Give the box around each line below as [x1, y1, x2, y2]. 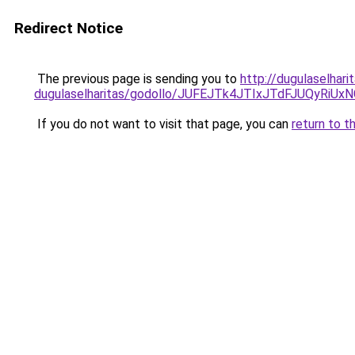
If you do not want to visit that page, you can [34, 116, 292, 132]
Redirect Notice [14, 19, 123, 37]
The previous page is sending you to [34, 71, 240, 86]
